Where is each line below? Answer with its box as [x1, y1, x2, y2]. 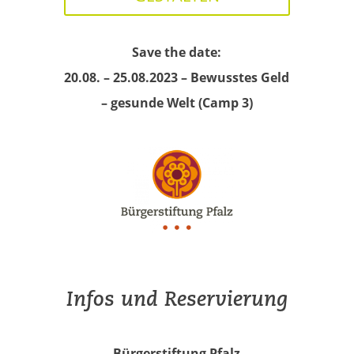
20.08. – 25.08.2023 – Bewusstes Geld [64, 68, 290, 86]
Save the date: [132, 43, 222, 61]
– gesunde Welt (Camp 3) [100, 93, 253, 111]
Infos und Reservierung [66, 284, 288, 311]
